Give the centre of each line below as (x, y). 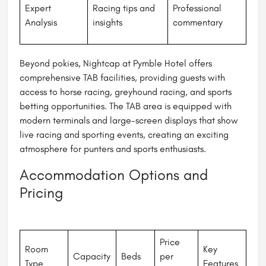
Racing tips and (124, 8)
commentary (198, 23)
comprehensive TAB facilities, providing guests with (122, 78)
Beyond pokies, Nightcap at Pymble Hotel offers (116, 64)
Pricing (42, 193)
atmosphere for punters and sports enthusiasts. (113, 149)
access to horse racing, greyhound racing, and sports (126, 92)
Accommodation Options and (114, 175)
